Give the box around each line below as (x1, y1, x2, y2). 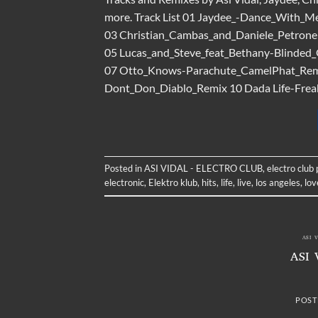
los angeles (256, 177, 300, 189)
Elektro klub (148, 177, 197, 189)
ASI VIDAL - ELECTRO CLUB (144, 163, 263, 175)
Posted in (104, 163, 144, 175)
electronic (104, 177, 144, 189)
